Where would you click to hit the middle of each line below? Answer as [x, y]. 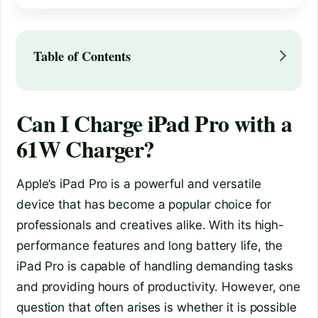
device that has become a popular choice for [144, 204]
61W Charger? [86, 149]
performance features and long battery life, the [150, 246]
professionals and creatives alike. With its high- [150, 225]
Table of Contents [82, 55]
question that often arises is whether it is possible [157, 307]
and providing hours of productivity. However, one [159, 287]
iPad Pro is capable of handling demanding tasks [155, 266]
